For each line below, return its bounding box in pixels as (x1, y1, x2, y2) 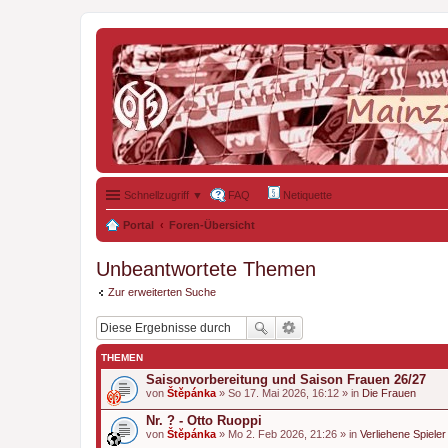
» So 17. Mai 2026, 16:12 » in (216, 386, 362, 399)
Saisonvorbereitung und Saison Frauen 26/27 (146, 371, 426, 387)
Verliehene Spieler (360, 427, 446, 440)
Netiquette (280, 189, 332, 201)
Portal (123, 219, 154, 231)
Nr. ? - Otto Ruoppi (146, 412, 262, 428)
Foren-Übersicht (169, 219, 255, 231)
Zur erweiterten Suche (108, 286, 216, 298)
